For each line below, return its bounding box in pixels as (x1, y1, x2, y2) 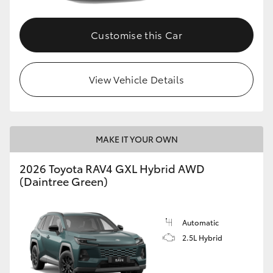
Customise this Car (91, 27, 182, 42)
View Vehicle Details (88, 72, 185, 87)
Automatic (182, 217, 219, 228)
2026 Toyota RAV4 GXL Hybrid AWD (19, 160, 205, 177)
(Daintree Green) (19, 173, 108, 190)
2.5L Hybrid (182, 232, 222, 243)
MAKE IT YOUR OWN (95, 133, 178, 146)
